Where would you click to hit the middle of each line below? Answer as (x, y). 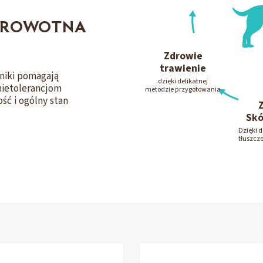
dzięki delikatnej (183, 81)
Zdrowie (183, 56)
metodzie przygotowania (183, 90)
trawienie (183, 68)
